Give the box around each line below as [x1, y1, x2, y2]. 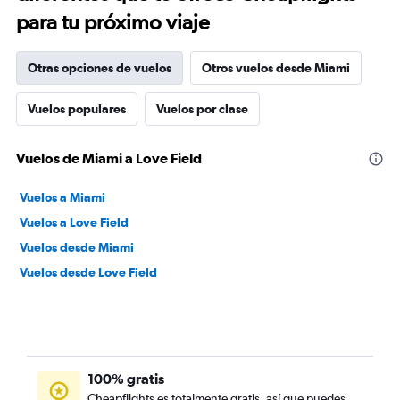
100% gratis [87, 371, 164, 387]
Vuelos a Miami [20, 190, 105, 204]
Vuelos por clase [156, 102, 248, 116]
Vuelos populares [28, 102, 126, 116]
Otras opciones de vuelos [28, 61, 171, 75]
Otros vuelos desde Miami [202, 61, 350, 75]
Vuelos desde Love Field [20, 265, 157, 279]
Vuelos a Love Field [20, 215, 129, 229]
